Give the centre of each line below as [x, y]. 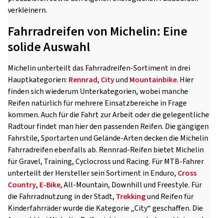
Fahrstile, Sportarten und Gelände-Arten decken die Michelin [108, 138]
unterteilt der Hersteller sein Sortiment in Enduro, [93, 173]
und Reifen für [170, 197]
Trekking [131, 197]
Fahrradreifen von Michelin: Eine [98, 31]
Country [22, 185]
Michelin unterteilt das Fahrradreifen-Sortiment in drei [99, 68]
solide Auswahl [49, 47]
